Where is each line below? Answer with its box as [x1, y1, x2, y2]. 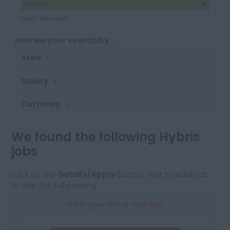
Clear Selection [21, 14, 68, 23]
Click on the [11, 169, 59, 180]
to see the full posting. [11, 180, 98, 191]
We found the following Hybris [11, 128, 200, 146]
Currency [21, 99, 62, 110]
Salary [21, 75, 50, 87]
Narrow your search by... [15, 35, 116, 46]
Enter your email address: [67, 199, 163, 210]
